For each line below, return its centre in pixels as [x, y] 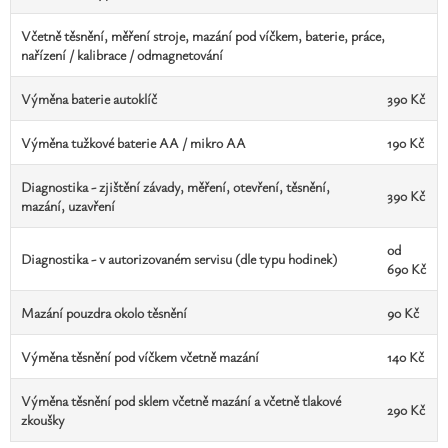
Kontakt [181, 106]
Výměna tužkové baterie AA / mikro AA [133, 142]
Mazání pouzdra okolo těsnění [104, 312]
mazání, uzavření [68, 205]
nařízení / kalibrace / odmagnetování [122, 54]
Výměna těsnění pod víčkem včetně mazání [140, 356]
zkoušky [43, 419]
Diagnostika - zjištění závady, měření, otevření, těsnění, [175, 186]
